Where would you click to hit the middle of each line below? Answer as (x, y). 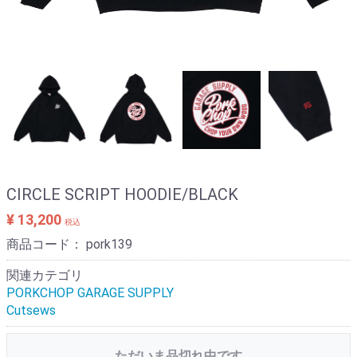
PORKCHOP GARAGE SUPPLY (90, 293)
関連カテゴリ (45, 275)
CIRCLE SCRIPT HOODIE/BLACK (122, 194)
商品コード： (46, 244)
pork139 (109, 244)
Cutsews (31, 310)
